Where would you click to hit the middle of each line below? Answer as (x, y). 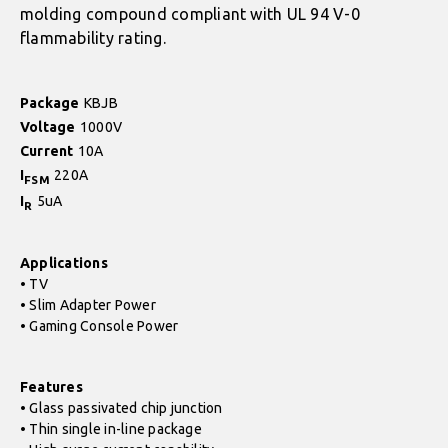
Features (51, 387)
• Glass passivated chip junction (121, 408)
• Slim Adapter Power (88, 305)
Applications (64, 263)
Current (47, 150)
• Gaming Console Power (99, 326)
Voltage (48, 126)
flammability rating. (93, 37)
